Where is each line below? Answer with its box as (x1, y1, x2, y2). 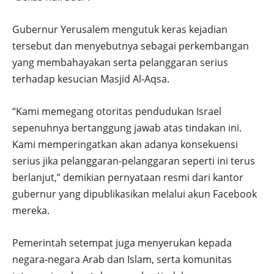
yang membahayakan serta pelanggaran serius (12, 56, 228, 70)
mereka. (12, 204, 50, 218)
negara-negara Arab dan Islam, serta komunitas (12, 253, 232, 267)
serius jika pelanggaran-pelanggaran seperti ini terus (12, 154, 255, 168)
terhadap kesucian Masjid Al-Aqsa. (12, 72, 169, 86)
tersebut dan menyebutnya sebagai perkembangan (12, 39, 249, 53)
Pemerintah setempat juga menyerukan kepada (12, 236, 232, 250)
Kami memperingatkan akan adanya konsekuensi (12, 138, 238, 152)
